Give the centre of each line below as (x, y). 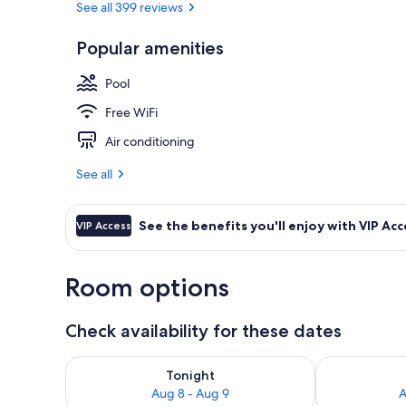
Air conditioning (150, 141)
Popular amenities (150, 48)
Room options (147, 287)
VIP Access (104, 225)
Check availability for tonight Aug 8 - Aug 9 (207, 364)
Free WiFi (131, 112)
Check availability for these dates (203, 330)
